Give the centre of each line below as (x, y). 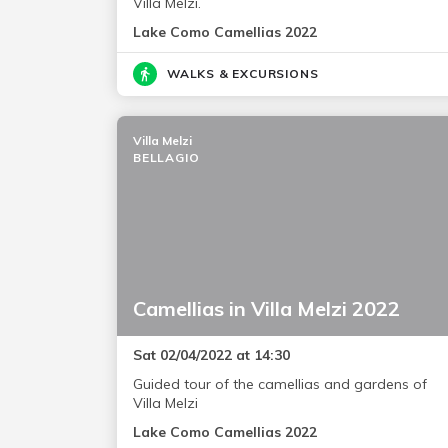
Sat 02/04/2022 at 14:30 (211, 355)
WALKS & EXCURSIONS (243, 74)
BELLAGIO (166, 158)
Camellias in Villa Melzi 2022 (266, 309)
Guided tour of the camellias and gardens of (280, 384)
